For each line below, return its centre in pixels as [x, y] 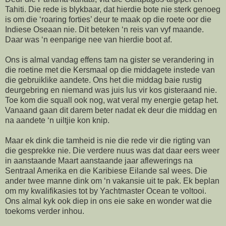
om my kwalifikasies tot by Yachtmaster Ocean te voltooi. [106, 191]
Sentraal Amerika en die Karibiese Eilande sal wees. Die [106, 171]
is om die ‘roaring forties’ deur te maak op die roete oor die [108, 20]
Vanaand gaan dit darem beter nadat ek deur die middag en [111, 110]
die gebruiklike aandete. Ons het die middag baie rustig [103, 80]
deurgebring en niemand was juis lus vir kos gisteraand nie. [111, 90]
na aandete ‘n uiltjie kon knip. [57, 121]
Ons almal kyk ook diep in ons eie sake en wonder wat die [108, 201]
